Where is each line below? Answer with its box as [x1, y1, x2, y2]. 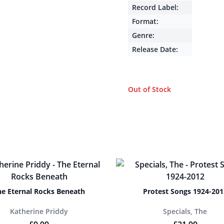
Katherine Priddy [10, 206, 68, 216]
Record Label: [132, 2, 178, 12]
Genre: [132, 30, 154, 40]
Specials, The [163, 206, 207, 216]
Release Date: [132, 44, 178, 54]
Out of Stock [128, 84, 171, 94]
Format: [132, 16, 158, 26]
